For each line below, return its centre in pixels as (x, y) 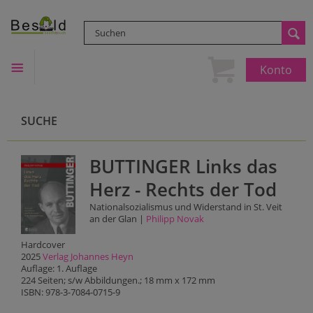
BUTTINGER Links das (183, 167)
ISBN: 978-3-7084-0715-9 (71, 292)
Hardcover (43, 245)
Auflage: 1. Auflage (59, 268)
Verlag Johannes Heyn (88, 256)
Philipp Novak (175, 219)
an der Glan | (117, 219)
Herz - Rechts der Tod (183, 190)
